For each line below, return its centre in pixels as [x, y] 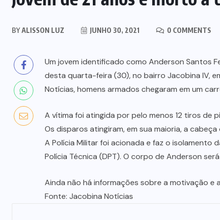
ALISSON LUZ [42, 30]
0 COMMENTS [188, 30]
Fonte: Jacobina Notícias [89, 196]
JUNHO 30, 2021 [114, 30]
